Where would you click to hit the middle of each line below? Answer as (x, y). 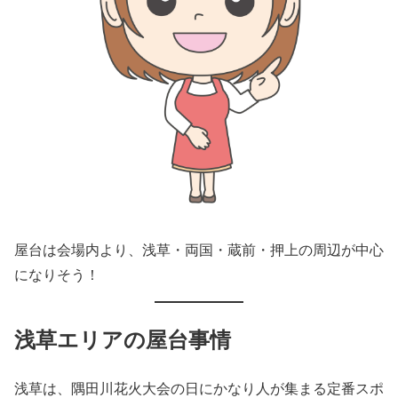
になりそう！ (57, 275)
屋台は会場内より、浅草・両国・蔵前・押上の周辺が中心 (199, 250)
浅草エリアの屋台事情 (123, 339)
